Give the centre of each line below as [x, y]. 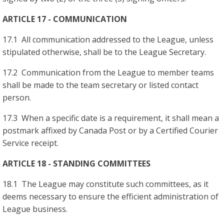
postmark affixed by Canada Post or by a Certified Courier [110, 130]
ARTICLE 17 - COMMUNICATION [65, 19]
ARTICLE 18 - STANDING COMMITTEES [76, 163]
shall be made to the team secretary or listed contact [100, 85]
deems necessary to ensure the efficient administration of [110, 196]
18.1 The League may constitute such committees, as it [105, 184]
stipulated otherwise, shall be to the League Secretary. [104, 52]
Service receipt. [30, 143]
